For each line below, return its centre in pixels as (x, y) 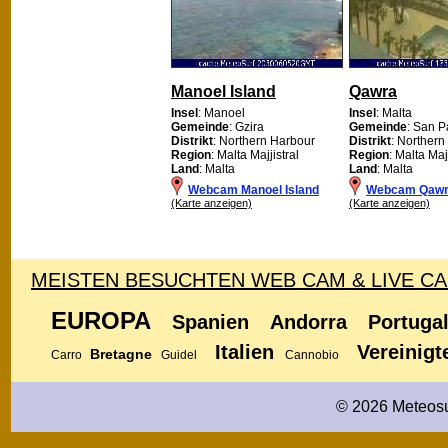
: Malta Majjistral (255, 154)
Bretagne (121, 353)
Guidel (179, 354)
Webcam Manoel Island (253, 189)
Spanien (210, 321)
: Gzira (246, 126)
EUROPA (100, 320)
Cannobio (312, 354)
